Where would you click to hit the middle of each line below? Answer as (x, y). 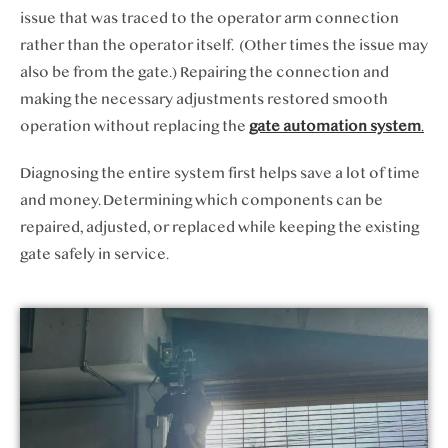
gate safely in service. (94, 254)
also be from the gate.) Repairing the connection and (204, 72)
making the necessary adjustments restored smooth (204, 99)
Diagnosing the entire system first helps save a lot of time (220, 173)
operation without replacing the (134, 126)
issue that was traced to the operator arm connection (209, 18)
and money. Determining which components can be (201, 200)
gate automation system (335, 126)
